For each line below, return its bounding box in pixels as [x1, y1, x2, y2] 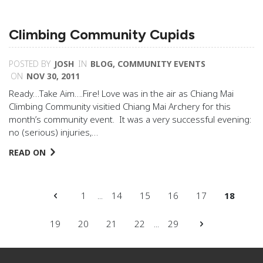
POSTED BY [9, 58, 50, 69]
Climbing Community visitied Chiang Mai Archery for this [9, 100, 231, 112]
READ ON [9, 147, 46, 158]
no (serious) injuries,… [9, 126, 98, 138]
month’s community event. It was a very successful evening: [9, 113, 251, 125]
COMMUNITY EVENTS [117, 58, 205, 69]
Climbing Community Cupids [9, 26, 195, 43]
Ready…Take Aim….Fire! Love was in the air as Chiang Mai [9, 87, 234, 99]
